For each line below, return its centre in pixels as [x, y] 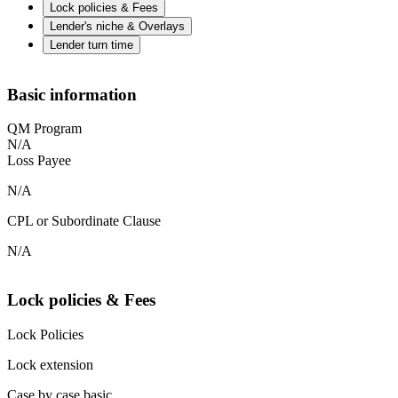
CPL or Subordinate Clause [84, 221]
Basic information [72, 94]
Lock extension [50, 364]
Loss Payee [39, 161]
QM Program [44, 129]
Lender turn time [92, 44]
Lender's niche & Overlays [117, 26]
